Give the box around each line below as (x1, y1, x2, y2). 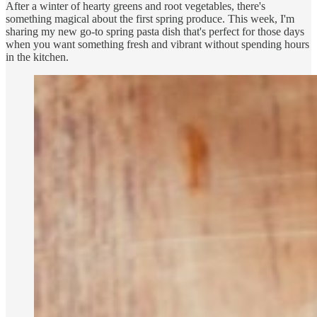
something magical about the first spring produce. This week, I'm (6, 12, 294, 25)
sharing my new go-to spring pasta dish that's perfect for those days (6, 25, 304, 38)
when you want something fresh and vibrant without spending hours (6, 38, 309, 50)
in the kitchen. (6, 50, 69, 63)
